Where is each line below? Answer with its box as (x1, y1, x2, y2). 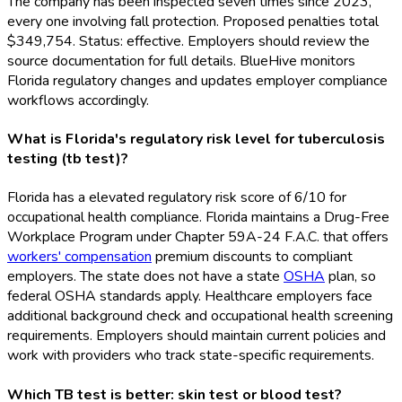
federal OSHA (7, 286, 96, 307)
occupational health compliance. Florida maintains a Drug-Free (7, 207, 389, 228)
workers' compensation (7, 247, 152, 267)
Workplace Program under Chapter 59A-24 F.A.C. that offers (7, 227, 389, 248)
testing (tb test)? (7, 149, 128, 170)
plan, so (325, 267, 376, 287)
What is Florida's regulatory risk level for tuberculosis (7, 129, 385, 150)
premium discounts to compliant (152, 247, 353, 267)
